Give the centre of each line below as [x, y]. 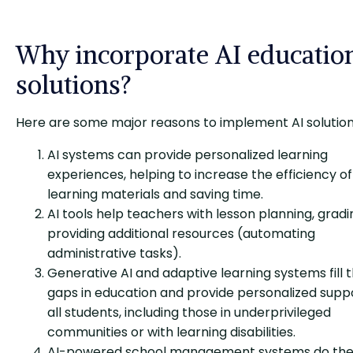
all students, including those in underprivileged [189, 312]
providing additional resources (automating [181, 233]
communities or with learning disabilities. [171, 332]
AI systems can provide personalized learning [188, 154]
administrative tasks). [114, 253]
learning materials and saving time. [155, 194]
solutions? [74, 85]
